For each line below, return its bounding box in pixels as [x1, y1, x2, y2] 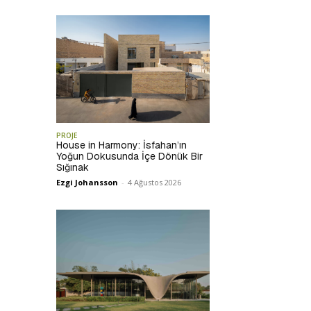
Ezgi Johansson [56, 176, 119, 187]
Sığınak [56, 160, 90, 174]
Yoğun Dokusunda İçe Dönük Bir [56, 149, 203, 162]
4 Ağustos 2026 [128, 176, 182, 187]
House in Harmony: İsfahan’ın [56, 138, 187, 151]
